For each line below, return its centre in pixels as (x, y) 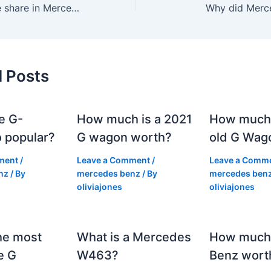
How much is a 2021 (135, 119)
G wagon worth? (125, 137)
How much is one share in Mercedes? (75, 8)
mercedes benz (109, 173)
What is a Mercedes (134, 237)
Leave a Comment (114, 160)
